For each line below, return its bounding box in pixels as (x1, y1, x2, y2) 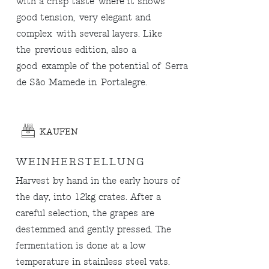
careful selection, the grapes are (16, 207, 155, 219)
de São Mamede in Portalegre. (16, 76, 148, 88)
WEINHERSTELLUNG (16, 155, 146, 168)
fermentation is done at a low (16, 240, 146, 252)
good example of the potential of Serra (16, 60, 189, 72)
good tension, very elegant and (16, 11, 151, 23)
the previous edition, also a (16, 44, 137, 56)
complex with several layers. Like (16, 28, 163, 40)
